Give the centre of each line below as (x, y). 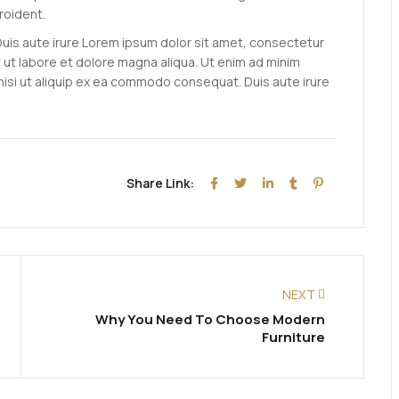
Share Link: (162, 183)
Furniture (293, 338)
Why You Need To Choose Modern (210, 320)
